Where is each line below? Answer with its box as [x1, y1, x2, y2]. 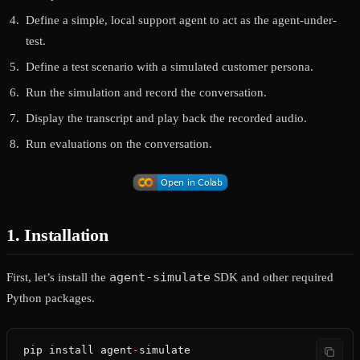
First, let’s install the [6, 271, 109, 284]
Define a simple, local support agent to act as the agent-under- [26, 14, 337, 27]
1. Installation [6, 225, 108, 246]
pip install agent [23, 344, 133, 357]
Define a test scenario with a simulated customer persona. [26, 60, 313, 74]
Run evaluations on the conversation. [26, 137, 212, 151]
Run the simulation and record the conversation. [26, 86, 267, 100]
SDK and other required [211, 271, 333, 284]
